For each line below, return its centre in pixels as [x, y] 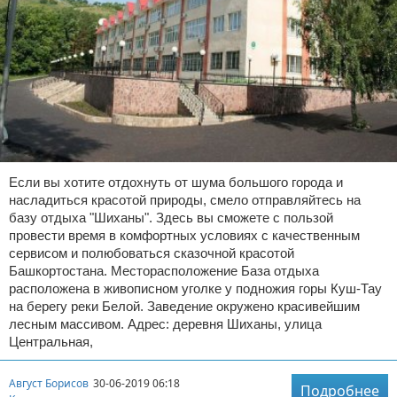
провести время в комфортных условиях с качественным [184, 236]
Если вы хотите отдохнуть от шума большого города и [176, 183]
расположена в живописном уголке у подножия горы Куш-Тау [195, 289]
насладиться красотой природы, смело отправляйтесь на [185, 200]
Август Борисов [49, 383]
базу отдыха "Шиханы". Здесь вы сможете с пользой [171, 218]
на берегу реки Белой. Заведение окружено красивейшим [184, 307]
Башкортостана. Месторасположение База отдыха [164, 271]
